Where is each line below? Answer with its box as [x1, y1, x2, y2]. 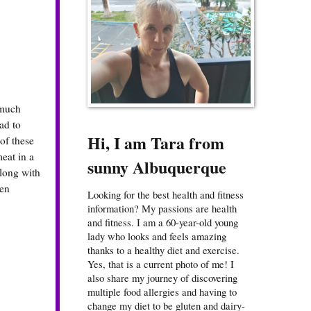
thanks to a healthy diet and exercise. [87, 243, 239, 258]
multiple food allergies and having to [87, 285, 237, 299]
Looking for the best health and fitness [87, 187, 244, 202]
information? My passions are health [87, 201, 237, 216]
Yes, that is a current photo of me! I [87, 257, 234, 271]
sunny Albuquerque [87, 155, 226, 180]
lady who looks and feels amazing [87, 229, 226, 244]
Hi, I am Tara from [87, 131, 224, 155]
